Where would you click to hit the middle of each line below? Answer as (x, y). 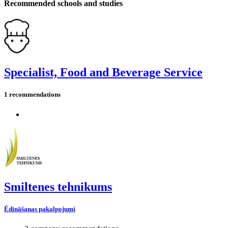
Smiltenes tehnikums (58, 187)
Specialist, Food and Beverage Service (103, 72)
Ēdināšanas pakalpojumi (40, 209)
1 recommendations (32, 94)
